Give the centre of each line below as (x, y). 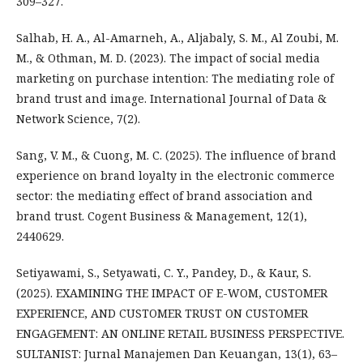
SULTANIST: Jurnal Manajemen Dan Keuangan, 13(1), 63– (177, 354)
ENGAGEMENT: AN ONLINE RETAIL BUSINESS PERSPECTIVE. (180, 333)
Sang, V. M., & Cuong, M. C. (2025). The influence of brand (176, 155)
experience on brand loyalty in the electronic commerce (175, 175)
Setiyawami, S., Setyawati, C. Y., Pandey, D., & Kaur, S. (164, 273)
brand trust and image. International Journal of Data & (171, 98)
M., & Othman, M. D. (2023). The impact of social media (168, 58)
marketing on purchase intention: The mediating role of (175, 78)
